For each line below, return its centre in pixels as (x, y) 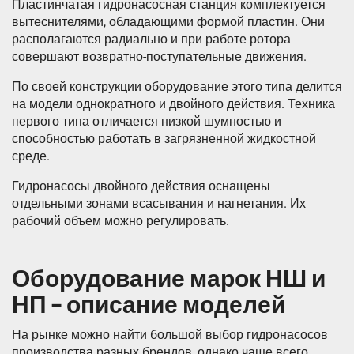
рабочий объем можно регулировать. (121, 221)
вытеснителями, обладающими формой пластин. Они (168, 22)
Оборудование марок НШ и (169, 279)
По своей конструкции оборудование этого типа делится (177, 87)
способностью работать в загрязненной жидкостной (164, 139)
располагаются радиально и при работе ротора (151, 40)
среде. (31, 156)
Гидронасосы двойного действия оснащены (141, 186)
